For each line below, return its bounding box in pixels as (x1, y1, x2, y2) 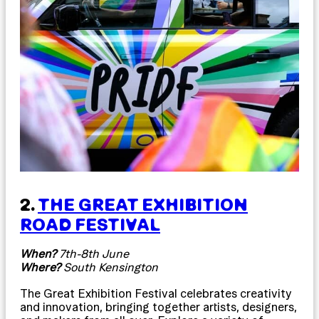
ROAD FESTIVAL (20, 214, 160, 235)
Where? (20, 261, 61, 274)
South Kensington (61, 261, 158, 274)
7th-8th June (56, 247, 129, 261)
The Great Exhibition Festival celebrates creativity (20, 287, 292, 300)
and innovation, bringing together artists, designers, (20, 300, 297, 314)
